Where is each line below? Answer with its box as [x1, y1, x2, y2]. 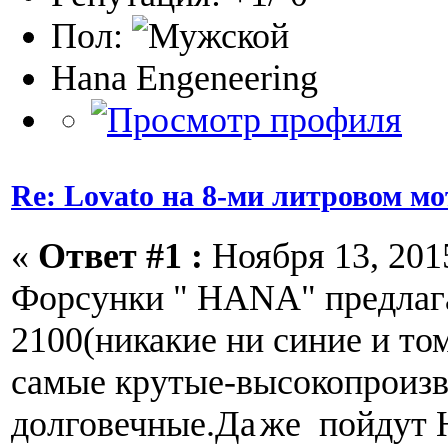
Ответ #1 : [38, 235, 203, 276]
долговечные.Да [11, 403, 256, 444]
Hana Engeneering [51, 57, 318, 98]
